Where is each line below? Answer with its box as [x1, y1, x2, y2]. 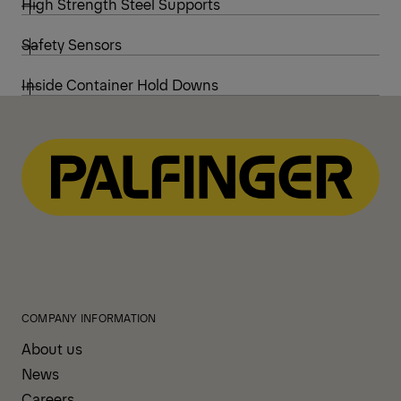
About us [21, 337, 82, 358]
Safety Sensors [21, 33, 122, 54]
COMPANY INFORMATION [21, 310, 157, 325]
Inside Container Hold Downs [21, 73, 218, 94]
